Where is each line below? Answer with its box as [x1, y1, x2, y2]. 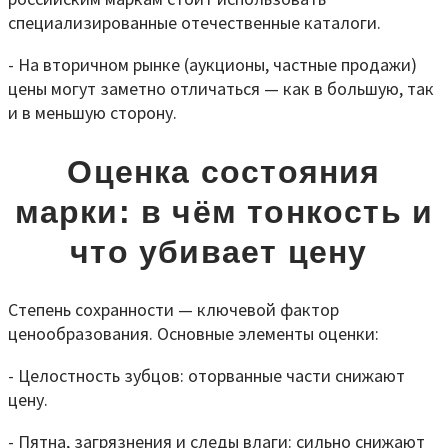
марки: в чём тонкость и [14, 193, 434, 230]
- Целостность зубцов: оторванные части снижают [8, 364, 405, 388]
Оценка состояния [67, 153, 381, 190]
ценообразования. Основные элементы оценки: [8, 322, 379, 346]
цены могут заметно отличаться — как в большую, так [8, 77, 434, 101]
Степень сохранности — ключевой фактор [8, 298, 339, 322]
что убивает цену [70, 233, 378, 270]
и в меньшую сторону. [8, 101, 177, 125]
